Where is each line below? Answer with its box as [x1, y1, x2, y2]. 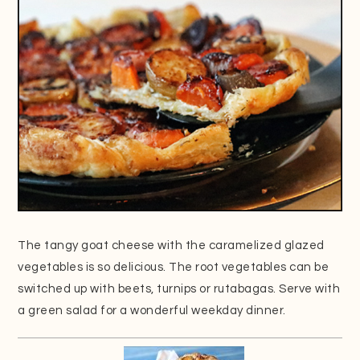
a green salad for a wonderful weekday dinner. [18, 304, 286, 317]
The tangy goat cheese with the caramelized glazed [18, 239, 325, 252]
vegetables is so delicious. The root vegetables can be [18, 260, 329, 273]
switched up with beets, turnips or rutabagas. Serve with [18, 282, 341, 295]
